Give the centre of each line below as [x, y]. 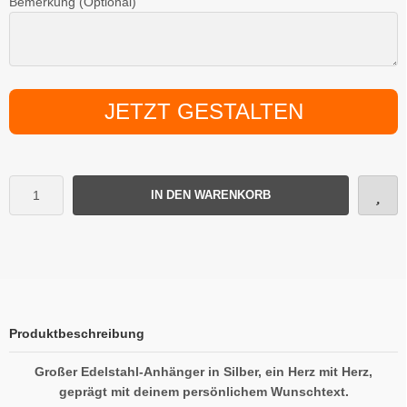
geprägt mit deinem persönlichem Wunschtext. [203, 391]
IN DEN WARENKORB [211, 194]
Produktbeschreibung [77, 333]
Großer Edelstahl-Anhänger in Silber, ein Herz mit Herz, [203, 371]
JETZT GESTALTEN [203, 111]
